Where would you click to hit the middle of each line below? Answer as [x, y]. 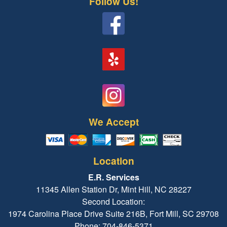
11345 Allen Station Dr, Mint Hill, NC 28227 [113, 189]
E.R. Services [113, 177]
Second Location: [113, 201]
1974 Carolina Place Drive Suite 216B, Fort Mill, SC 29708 [113, 213]
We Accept [113, 121]
